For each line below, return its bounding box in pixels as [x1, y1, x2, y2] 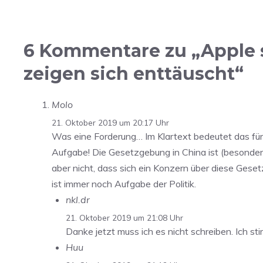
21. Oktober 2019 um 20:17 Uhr [52, 117, 169, 128]
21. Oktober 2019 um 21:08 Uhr [66, 212, 183, 222]
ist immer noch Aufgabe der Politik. [52, 178, 196, 190]
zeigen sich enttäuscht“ [23, 63, 244, 85]
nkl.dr [66, 194, 90, 206]
